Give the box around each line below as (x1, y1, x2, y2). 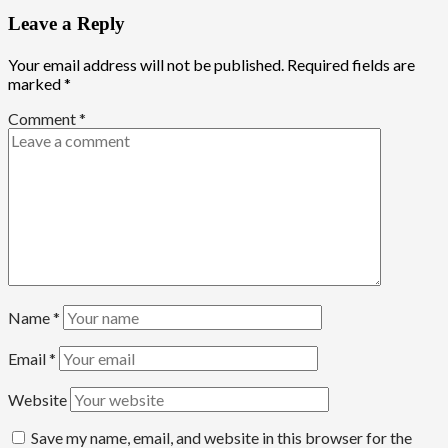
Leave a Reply (8, 13, 125, 35)
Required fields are (287, 54, 415, 74)
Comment (8, 108, 79, 128)
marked (8, 73, 64, 93)
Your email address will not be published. (8, 54, 284, 74)
